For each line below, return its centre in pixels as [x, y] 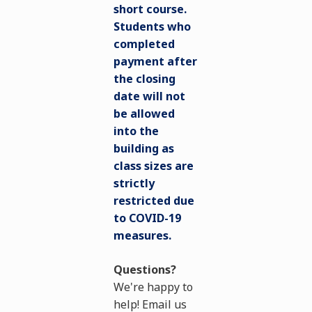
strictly [134, 183]
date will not [150, 96]
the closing [145, 79]
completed [145, 44]
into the [136, 131]
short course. [150, 9]
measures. [143, 235]
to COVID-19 [148, 218]
